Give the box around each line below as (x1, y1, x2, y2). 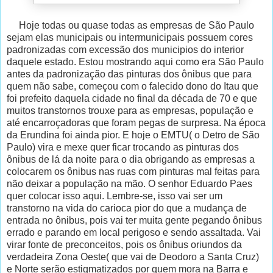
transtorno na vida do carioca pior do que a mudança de (7, 202, 247, 213)
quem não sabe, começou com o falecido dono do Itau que (7, 80, 258, 91)
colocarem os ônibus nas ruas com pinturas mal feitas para (7, 166, 260, 177)
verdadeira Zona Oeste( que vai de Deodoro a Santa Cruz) (7, 251, 259, 262)
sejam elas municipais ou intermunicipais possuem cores (7, 32, 253, 43)
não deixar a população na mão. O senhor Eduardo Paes (7, 178, 252, 189)
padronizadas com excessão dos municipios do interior (7, 44, 244, 55)
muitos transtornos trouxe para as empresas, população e (7, 105, 253, 116)
